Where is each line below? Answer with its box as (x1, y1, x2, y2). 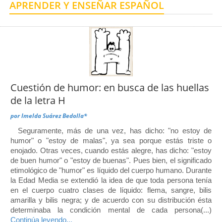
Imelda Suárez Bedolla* (21, 111, 87, 120)
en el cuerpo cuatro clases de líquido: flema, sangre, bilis (10, 185, 212, 194)
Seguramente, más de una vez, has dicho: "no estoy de (10, 126, 212, 135)
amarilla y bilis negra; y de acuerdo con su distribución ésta (10, 195, 212, 204)
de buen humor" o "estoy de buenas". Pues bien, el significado (10, 156, 212, 165)
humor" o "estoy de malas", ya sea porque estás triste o (10, 136, 212, 145)
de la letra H (10, 93, 65, 107)
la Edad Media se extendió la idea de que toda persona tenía (10, 175, 212, 184)
